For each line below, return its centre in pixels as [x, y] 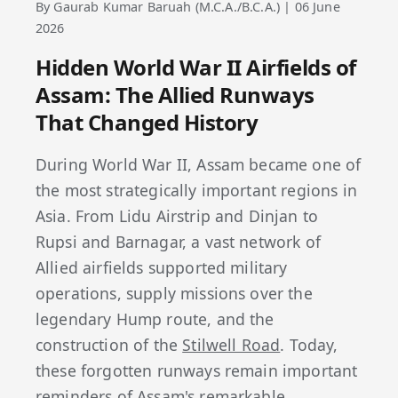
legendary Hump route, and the [155, 318]
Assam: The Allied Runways [175, 94]
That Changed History [147, 122]
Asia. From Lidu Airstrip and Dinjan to [177, 215]
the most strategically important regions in [196, 190]
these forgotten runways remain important [197, 370]
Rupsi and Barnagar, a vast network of [178, 241]
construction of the [109, 344]
